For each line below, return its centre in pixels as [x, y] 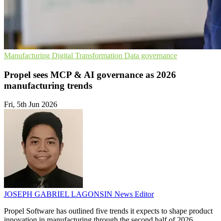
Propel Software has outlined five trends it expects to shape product [108, 211]
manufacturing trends [48, 85]
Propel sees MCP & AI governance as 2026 [90, 74]
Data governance [151, 55]
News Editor [134, 194]
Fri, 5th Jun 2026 [31, 105]
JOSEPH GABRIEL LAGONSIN [59, 194]
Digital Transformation [88, 55]
